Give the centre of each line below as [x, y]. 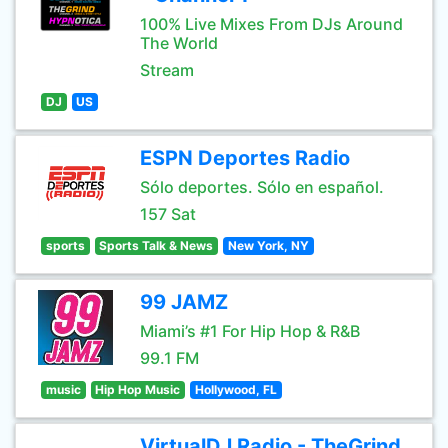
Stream [167, 70]
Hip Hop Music [138, 389]
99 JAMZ [184, 302]
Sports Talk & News [156, 245]
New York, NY [268, 245]
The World [179, 43]
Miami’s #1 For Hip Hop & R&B [250, 331]
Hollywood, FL [235, 389]
